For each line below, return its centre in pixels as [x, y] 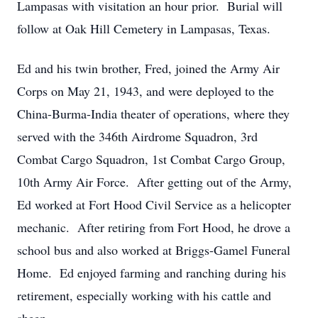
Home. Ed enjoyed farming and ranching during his [152, 273]
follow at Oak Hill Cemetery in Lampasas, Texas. [144, 28]
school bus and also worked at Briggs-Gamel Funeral [154, 250]
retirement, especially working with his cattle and [144, 295]
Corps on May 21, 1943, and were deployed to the [146, 91]
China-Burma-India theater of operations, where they [153, 114]
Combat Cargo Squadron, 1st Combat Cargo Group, [151, 159]
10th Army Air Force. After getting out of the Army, [154, 182]
